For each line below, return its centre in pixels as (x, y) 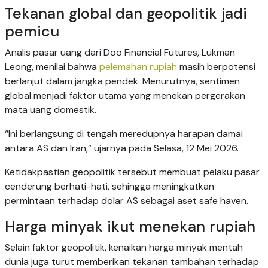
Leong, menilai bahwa (52, 67)
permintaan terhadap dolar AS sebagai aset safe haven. (127, 201)
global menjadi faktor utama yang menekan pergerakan (125, 96)
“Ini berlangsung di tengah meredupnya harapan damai (124, 134)
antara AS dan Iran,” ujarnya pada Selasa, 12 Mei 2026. (122, 148)
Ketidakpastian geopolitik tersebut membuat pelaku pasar (132, 172)
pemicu (32, 32)
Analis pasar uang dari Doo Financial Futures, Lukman (120, 53)
